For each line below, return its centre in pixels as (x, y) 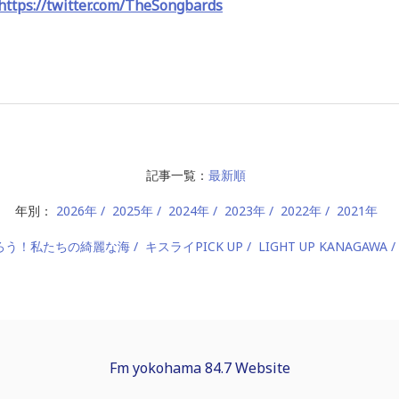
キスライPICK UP (194, 246)
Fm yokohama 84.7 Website (199, 367)
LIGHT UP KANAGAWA (323, 246)
